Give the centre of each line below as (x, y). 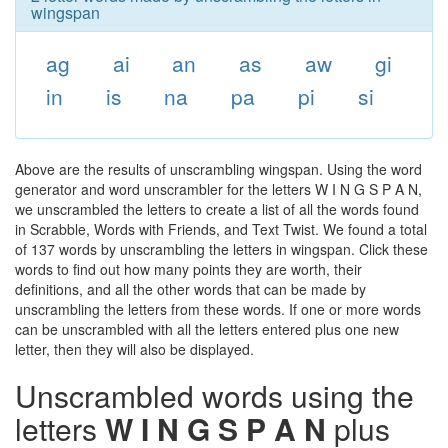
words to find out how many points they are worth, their (188, 269)
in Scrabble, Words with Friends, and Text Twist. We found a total (221, 229)
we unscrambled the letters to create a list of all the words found (217, 209)
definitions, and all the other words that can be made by (190, 289)
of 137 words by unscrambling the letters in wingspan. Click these (221, 249)
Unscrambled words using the (214, 395)
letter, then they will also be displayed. (134, 349)
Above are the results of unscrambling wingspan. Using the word (218, 169)
